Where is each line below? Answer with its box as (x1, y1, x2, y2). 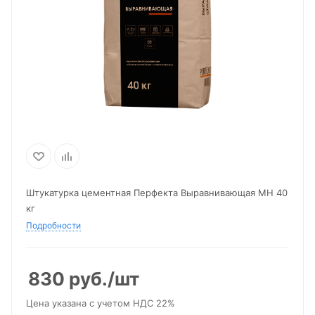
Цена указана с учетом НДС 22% (26, 297, 175, 309)
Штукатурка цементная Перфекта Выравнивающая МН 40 (26, 187, 288, 198)
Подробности (26, 220, 81, 231)
